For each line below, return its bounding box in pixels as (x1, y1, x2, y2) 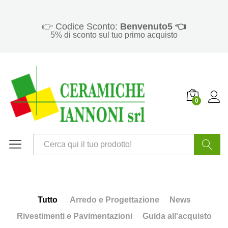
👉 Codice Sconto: (42, 21, 120, 32)
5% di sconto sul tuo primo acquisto (50, 31, 178, 39)
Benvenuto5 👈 (120, 21, 186, 32)
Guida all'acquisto (142, 212, 212, 221)
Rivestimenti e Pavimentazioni (16, 212, 132, 221)
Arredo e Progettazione (69, 195, 159, 205)
